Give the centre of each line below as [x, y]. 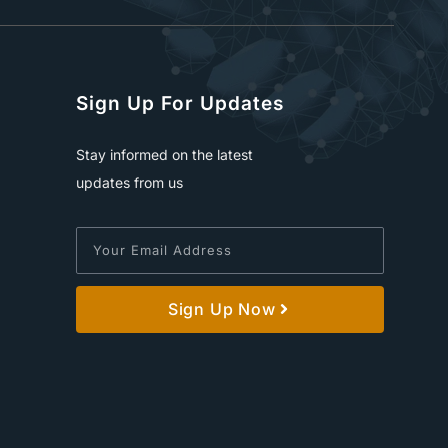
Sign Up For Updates [180, 103]
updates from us [129, 182]
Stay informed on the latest [164, 154]
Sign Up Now [221, 309]
